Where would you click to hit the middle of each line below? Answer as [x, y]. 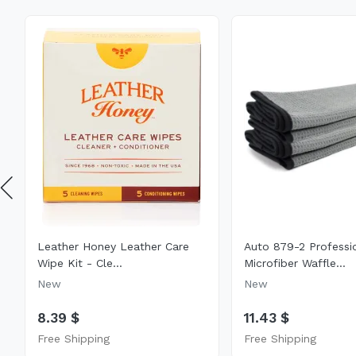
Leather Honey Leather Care [113, 246]
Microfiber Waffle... [294, 263]
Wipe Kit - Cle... [79, 263]
